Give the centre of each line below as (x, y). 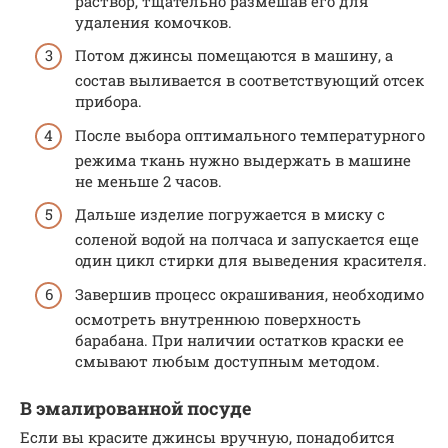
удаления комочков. (153, 21)
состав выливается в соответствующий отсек (249, 80)
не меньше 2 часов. (148, 180)
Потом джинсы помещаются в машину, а (234, 55)
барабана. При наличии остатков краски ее (239, 339)
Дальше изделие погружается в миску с (230, 214)
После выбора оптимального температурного (250, 134)
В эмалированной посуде (135, 407)
